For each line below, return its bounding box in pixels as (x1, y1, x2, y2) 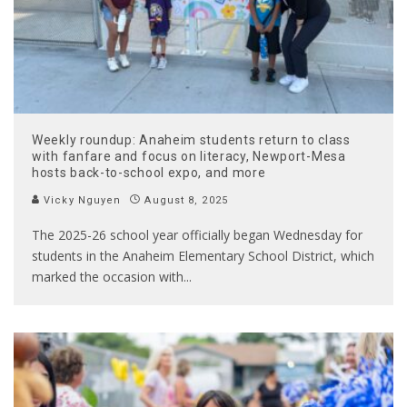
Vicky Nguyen (40, 194, 122, 207)
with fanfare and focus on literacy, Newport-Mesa (32, 149, 346, 164)
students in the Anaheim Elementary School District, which (32, 247, 374, 265)
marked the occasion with (32, 268, 184, 286)
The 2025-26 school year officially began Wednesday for (32, 226, 362, 244)
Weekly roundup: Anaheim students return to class (32, 133, 351, 148)
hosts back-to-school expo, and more (32, 165, 266, 181)
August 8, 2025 (144, 194, 228, 207)
